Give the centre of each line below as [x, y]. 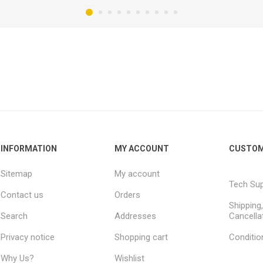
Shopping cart [141, 237]
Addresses [136, 216]
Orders [128, 195]
